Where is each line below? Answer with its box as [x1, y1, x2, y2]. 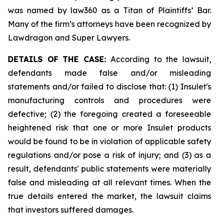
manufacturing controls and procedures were [8, 95, 211, 105]
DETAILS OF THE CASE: [8, 54, 111, 64]
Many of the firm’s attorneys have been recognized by [8, 19, 211, 29]
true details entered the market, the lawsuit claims [8, 191, 211, 201]
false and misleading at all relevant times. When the [8, 177, 211, 187]
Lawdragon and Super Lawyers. [8, 33, 130, 43]
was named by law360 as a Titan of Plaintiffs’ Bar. [8, 5, 211, 15]
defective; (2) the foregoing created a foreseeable [8, 109, 211, 119]
